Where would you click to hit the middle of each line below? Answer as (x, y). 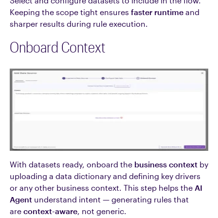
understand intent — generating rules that (110, 199)
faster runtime (157, 12)
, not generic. (102, 211)
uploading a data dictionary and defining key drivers (105, 176)
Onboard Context (58, 47)
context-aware (50, 211)
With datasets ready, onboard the (72, 164)
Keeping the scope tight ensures (70, 12)
